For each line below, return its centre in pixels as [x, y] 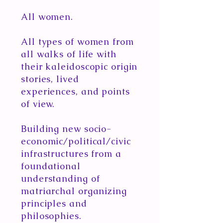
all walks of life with [69, 54]
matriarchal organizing [74, 191]
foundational [51, 166]
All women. [47, 17]
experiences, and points [75, 91]
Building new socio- [66, 129]
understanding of [60, 178]
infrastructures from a [71, 154]
